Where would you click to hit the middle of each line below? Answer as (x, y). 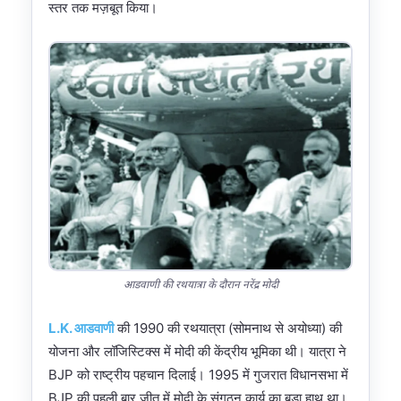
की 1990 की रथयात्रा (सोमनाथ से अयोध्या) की (228, 328)
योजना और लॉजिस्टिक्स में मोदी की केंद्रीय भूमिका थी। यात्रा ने (197, 351)
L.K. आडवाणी (81, 328)
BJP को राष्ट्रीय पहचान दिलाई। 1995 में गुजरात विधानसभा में (198, 374)
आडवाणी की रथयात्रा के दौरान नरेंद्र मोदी (200, 285)
